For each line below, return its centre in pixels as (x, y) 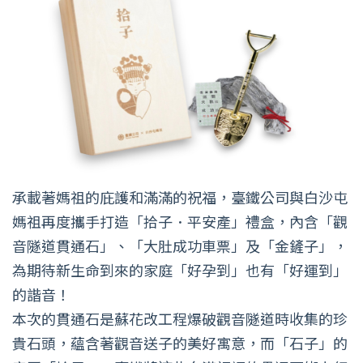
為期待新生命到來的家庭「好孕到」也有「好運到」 (180, 269)
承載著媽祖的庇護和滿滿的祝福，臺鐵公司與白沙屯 (180, 196)
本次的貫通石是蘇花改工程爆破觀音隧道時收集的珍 (180, 318)
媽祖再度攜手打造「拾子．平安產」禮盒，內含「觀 (180, 221)
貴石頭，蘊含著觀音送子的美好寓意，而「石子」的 (180, 342)
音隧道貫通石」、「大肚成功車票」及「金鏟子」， (180, 245)
